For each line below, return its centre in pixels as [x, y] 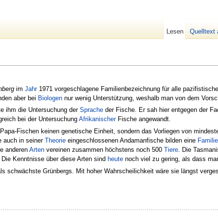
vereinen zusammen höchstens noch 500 [104, 150]
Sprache [91, 109]
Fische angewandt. [143, 119]
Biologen [50, 98]
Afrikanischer [97, 119]
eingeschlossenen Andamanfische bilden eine [132, 141]
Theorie [55, 141]
